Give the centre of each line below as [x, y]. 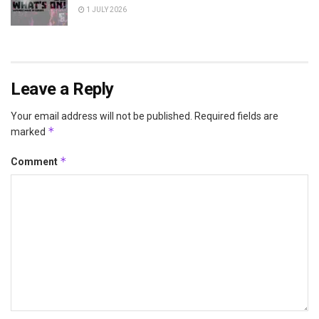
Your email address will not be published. [101, 116]
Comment [35, 161]
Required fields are [236, 116]
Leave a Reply [62, 89]
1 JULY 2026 [106, 9]
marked [29, 131]
